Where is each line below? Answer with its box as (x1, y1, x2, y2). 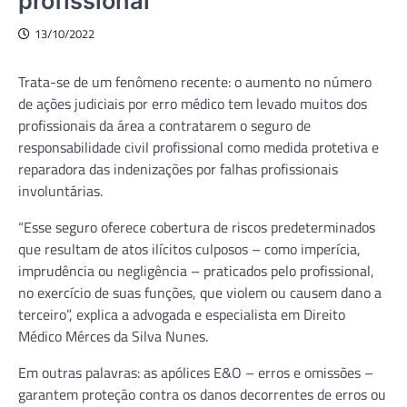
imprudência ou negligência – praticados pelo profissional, (18, 259, 374, 282)
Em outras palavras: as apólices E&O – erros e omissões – (18, 361, 373, 383)
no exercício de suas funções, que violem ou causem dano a (18, 281, 382, 303)
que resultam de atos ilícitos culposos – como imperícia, (18, 237, 361, 260)
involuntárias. (18, 179, 103, 202)
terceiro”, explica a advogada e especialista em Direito (18, 303, 345, 325)
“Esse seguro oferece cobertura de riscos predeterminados (18, 215, 375, 238)
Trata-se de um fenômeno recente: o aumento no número (18, 70, 372, 93)
